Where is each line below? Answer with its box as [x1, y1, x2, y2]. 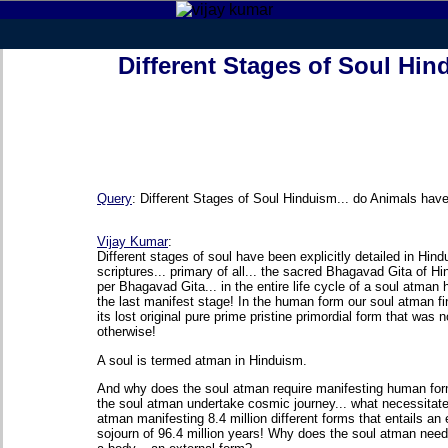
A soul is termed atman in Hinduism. [97, 352, 307, 368]
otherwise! [97, 324, 156, 340]
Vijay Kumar [97, 234, 168, 250]
